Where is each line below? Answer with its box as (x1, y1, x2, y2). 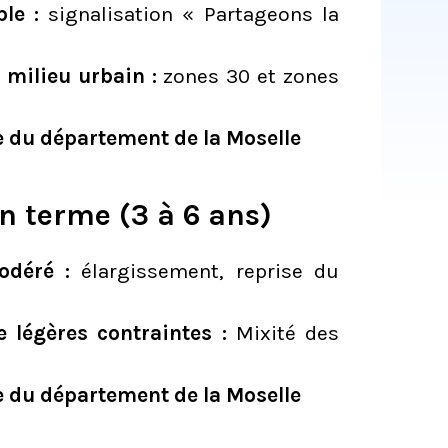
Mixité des (235, 320, 339, 345)
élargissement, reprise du (70, 258, 339, 283)
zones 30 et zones (163, 63, 339, 88)
